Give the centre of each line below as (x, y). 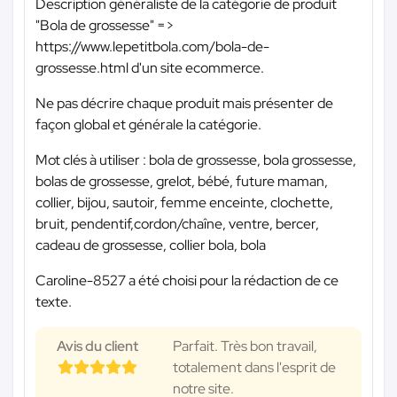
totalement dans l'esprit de (254, 367)
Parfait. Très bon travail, (245, 346)
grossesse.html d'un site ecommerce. (150, 67)
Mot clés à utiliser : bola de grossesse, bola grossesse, (196, 160)
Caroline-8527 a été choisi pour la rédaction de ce (187, 280)
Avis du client (97, 346)
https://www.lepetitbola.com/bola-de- (152, 46)
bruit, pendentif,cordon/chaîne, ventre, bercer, (177, 223)
